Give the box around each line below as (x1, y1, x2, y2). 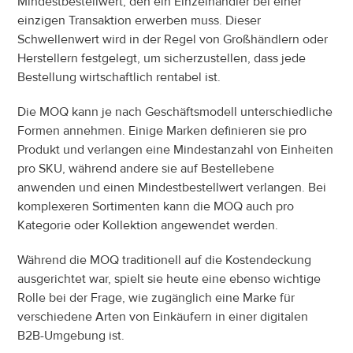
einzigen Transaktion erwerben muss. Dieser (17, 12, 262, 28)
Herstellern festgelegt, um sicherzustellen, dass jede (17, 50, 307, 66)
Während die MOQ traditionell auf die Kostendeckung (17, 251, 312, 268)
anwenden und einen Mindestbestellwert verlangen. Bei (17, 179, 327, 195)
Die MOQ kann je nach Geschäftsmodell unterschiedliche (17, 103, 333, 120)
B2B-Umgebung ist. (17, 327, 125, 344)
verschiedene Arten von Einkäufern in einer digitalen (17, 308, 309, 325)
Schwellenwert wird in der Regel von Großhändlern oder (17, 31, 329, 47)
